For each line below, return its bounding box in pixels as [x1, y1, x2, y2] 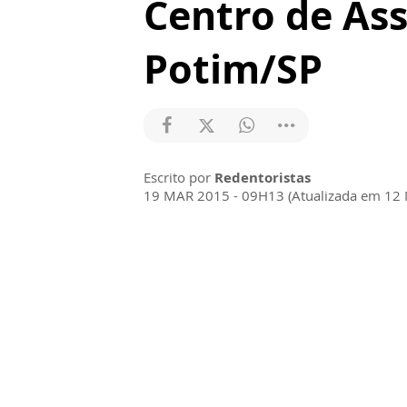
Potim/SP [144, 42, 323, 95]
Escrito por [144, 168, 214, 186]
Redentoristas [214, 168, 311, 186]
